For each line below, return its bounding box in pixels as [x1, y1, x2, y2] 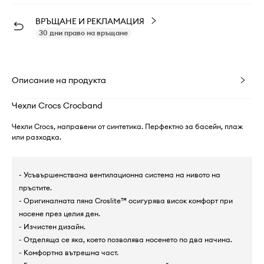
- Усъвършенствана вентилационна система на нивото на [19, 170, 220, 179]
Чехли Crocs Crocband [12, 100, 103, 111]
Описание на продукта [12, 74, 106, 85]
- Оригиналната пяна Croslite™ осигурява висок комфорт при [19, 196, 233, 205]
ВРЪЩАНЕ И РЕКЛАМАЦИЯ [35, 15, 144, 27]
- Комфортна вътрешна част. [19, 247, 118, 257]
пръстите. [19, 183, 52, 192]
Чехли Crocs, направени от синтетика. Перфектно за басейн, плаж [12, 121, 243, 131]
